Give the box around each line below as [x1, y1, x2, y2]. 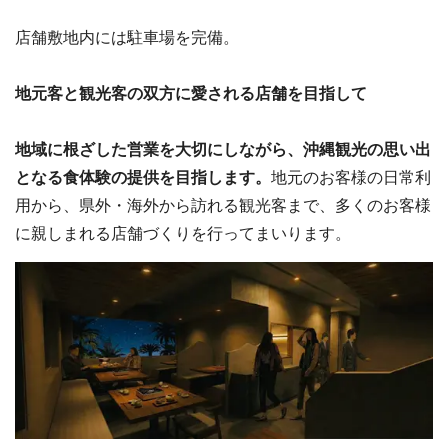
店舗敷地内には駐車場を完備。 [15, 27, 239, 48]
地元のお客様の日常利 [271, 167, 431, 188]
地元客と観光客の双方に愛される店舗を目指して [15, 83, 367, 104]
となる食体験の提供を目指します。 [15, 167, 271, 188]
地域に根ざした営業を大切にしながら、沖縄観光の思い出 [15, 139, 431, 160]
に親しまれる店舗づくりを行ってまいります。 [15, 223, 351, 244]
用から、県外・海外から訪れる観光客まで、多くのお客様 [15, 195, 431, 216]
